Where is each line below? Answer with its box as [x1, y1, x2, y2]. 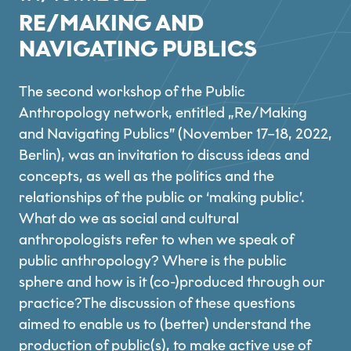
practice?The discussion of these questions [19, 294, 295, 313]
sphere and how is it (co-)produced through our [19, 273, 325, 291]
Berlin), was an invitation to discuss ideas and [19, 146, 309, 165]
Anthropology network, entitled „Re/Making [19, 103, 307, 122]
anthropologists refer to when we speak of [19, 230, 294, 249]
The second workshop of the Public [19, 82, 245, 101]
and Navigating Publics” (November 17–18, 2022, [19, 125, 332, 143]
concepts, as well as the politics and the [19, 167, 274, 186]
